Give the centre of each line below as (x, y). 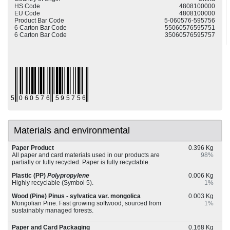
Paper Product (33, 148)
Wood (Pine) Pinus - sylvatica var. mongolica (76, 196)
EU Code (27, 14)
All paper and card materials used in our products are (86, 155)
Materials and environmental (72, 131)
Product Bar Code (39, 21)
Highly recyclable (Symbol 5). (53, 183)
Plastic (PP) (30, 176)
